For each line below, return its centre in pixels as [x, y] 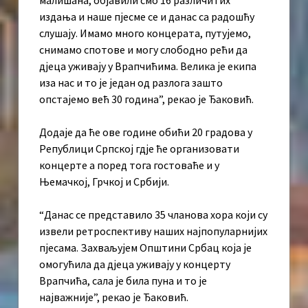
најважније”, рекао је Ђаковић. [114, 297]
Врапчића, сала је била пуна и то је [123, 280]
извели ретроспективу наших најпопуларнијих [153, 231]
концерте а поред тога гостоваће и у [129, 165]
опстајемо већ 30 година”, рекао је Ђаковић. [146, 99]
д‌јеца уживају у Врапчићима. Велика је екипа [148, 66]
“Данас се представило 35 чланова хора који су [153, 214]
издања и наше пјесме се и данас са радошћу [147, 16]
